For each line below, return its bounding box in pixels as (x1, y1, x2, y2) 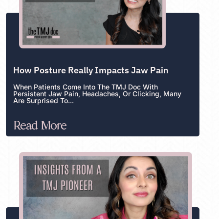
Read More (13, 118, 66, 134)
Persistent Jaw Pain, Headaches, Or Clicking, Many (13, 89, 181, 98)
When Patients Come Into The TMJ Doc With (13, 82, 158, 91)
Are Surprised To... (13, 96, 74, 105)
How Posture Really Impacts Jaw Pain (13, 64, 169, 76)
